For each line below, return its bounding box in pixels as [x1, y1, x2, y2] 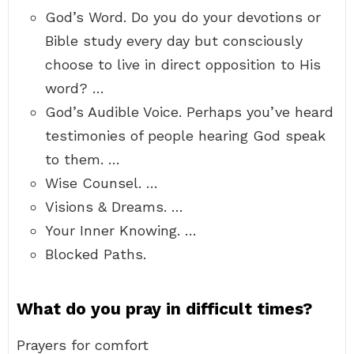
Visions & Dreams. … [45, 198, 183, 215]
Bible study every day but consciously [45, 32, 303, 49]
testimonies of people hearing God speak [45, 127, 326, 144]
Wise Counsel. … [45, 175, 158, 191]
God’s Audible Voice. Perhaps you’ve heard [45, 104, 333, 120]
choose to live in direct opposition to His [45, 56, 321, 73]
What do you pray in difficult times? [17, 299, 312, 318]
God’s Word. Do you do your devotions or [45, 9, 321, 25]
